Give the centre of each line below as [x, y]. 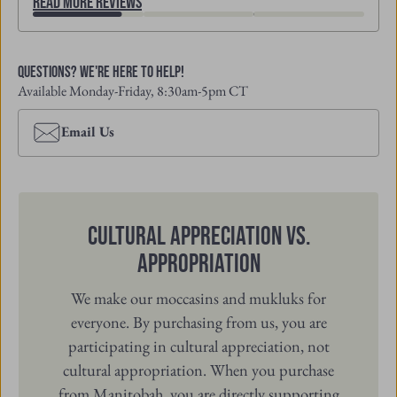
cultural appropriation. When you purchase [198, 369]
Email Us [88, 132]
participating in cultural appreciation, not [198, 345]
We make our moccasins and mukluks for [198, 297]
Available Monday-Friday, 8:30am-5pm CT [133, 91]
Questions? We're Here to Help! [101, 72]
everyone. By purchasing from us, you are [198, 321]
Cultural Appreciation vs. [198, 237]
